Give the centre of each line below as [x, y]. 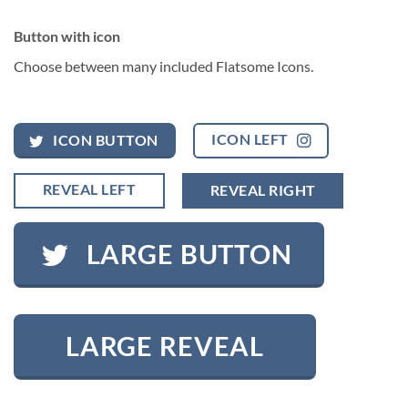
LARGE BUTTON [189, 255]
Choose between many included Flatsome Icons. [163, 66]
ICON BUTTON [106, 141]
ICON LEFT [250, 140]
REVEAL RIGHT [263, 190]
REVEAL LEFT [89, 189]
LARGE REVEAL [165, 347]
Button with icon [67, 36]
